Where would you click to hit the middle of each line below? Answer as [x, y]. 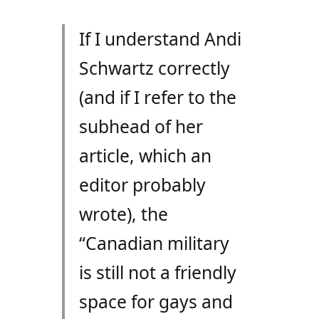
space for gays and [156, 302]
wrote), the [123, 214]
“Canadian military [154, 244]
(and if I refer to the [157, 98]
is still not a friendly [157, 273]
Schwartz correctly [154, 68]
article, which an [145, 156]
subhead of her [141, 127]
